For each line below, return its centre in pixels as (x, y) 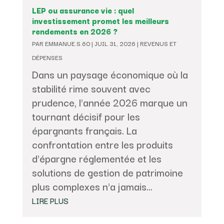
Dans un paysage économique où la (110, 74)
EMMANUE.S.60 (67, 43)
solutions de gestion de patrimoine (107, 172)
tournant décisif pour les (86, 116)
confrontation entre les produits (102, 144)
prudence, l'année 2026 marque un (109, 102)
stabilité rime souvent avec (91, 88)
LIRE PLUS (50, 200)
